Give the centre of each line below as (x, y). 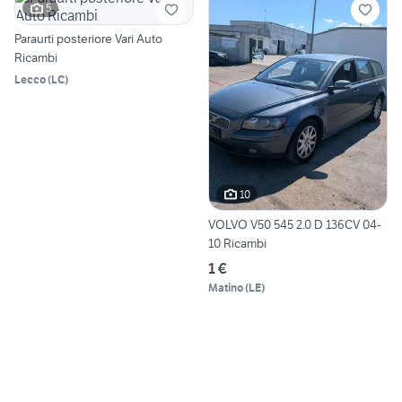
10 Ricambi (237, 244)
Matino (226, 288)
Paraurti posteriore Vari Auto (88, 38)
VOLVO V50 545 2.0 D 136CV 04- (295, 225)
